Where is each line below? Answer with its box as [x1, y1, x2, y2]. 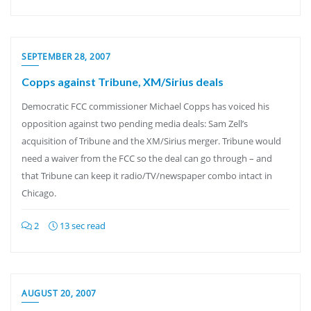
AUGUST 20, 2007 [22, 287, 96, 299]
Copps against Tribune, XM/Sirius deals [22, 75, 224, 88]
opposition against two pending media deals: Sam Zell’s [22, 117, 248, 130]
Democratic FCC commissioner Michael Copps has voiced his [22, 100, 269, 112]
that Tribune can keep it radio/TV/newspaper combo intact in [22, 169, 272, 182]
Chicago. [22, 187, 56, 199]
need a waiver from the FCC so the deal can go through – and [22, 152, 272, 165]
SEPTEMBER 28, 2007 [22, 51, 110, 62]
